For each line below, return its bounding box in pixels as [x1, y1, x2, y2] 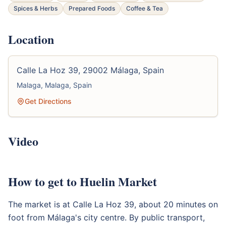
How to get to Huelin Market [8, 172, 157, 190]
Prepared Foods [69, 4, 115, 12]
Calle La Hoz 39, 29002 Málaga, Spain [17, 65, 164, 75]
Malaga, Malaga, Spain [17, 80, 92, 89]
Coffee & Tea [126, 4, 163, 12]
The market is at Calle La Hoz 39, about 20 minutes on [8, 199, 218, 209]
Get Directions [25, 96, 72, 105]
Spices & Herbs [14, 4, 58, 12]
